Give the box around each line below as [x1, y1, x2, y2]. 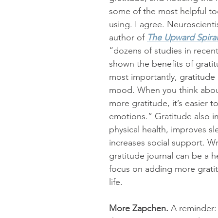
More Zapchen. [109, 203, 171, 214]
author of [109, 32, 147, 43]
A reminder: [171, 203, 217, 214]
